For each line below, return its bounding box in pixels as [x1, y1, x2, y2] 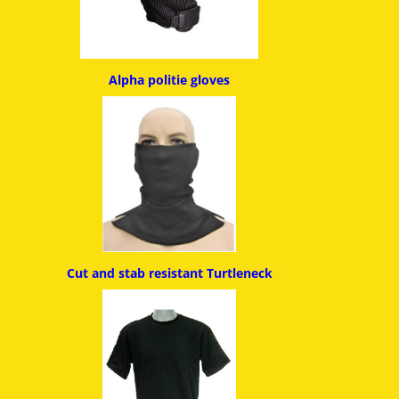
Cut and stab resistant [66, 265, 207, 282]
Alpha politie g [109, 70, 199, 88]
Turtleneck [206, 265, 273, 282]
